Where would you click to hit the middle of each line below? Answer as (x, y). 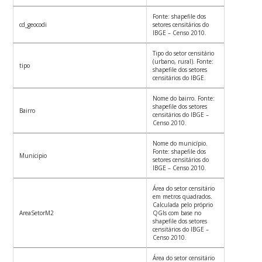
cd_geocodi (33, 25)
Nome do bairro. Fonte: (184, 99)
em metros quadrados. (183, 197)
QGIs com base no (177, 213)
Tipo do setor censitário (184, 54)
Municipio (33, 156)
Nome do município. (180, 144)
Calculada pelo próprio (183, 205)
